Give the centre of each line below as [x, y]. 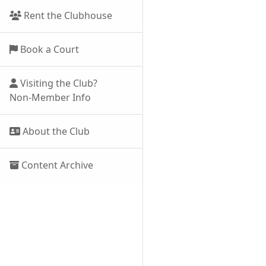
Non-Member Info [50, 97]
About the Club [55, 131]
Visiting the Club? [58, 83]
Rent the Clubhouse [67, 15]
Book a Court [48, 49]
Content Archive [56, 165]
